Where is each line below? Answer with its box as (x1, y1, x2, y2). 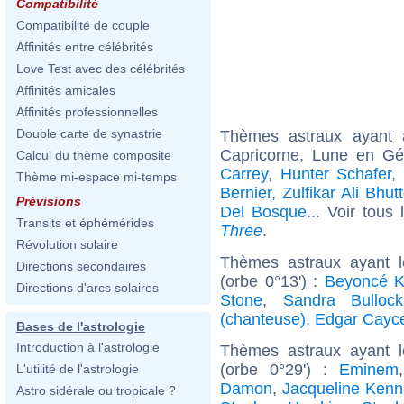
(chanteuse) (220, 309, 306, 328)
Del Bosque (220, 202, 307, 221)
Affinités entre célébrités (16, 40, 153, 54)
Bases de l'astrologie (16, 319, 145, 334)
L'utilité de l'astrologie (16, 362, 139, 376)
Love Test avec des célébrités (16, 61, 185, 76)
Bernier (220, 183, 271, 202)
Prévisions (16, 194, 81, 208)
